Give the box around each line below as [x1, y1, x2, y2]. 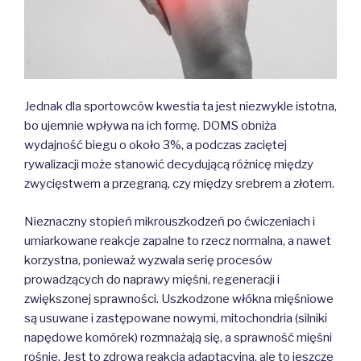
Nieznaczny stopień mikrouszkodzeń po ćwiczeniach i [24, 214, 315, 229]
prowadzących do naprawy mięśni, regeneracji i [24, 272, 280, 287]
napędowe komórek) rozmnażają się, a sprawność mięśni [24, 330, 332, 345]
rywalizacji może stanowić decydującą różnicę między [24, 157, 313, 172]
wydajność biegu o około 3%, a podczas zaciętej [24, 138, 287, 153]
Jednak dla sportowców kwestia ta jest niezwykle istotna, [24, 99, 337, 114]
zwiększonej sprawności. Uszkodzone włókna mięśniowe [24, 291, 334, 306]
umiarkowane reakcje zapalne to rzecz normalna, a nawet [24, 233, 331, 248]
